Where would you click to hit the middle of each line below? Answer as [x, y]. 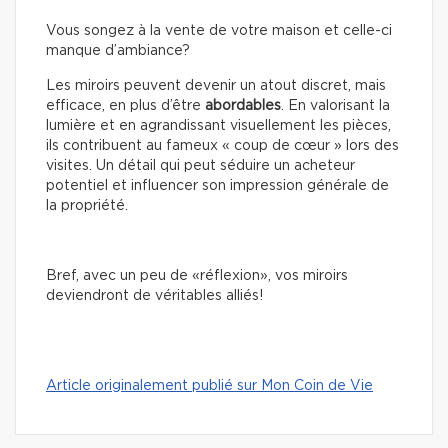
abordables [243, 106]
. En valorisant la [335, 106]
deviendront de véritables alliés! [154, 296]
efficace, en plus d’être [125, 106]
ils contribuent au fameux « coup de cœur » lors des [222, 146]
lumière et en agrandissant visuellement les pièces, [218, 126]
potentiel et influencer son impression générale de [217, 186]
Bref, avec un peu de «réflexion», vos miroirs [197, 276]
